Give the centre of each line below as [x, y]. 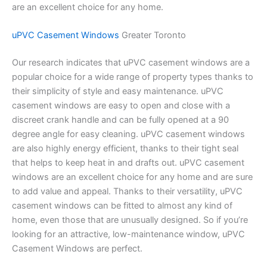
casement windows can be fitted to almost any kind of [122, 205]
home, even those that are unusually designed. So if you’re [130, 220]
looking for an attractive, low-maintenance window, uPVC [128, 234]
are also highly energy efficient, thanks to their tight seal [125, 148]
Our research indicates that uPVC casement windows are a [131, 62]
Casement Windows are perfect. [77, 248]
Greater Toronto [153, 35]
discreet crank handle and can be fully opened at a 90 [120, 119]
